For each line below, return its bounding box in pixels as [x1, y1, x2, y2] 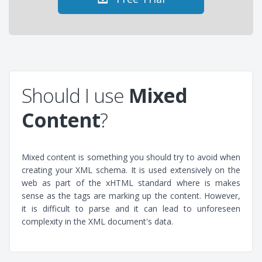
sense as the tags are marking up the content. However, [22, 189, 240, 201]
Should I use [22, 81, 129, 109]
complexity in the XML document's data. [22, 215, 173, 227]
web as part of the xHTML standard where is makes [22, 177, 240, 188]
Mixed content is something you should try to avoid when [22, 151, 240, 163]
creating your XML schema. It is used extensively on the [22, 164, 240, 175]
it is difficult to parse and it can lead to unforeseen [22, 202, 240, 214]
